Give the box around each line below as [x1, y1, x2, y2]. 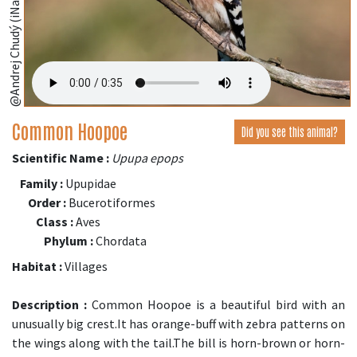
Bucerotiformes [66, 194, 155, 211]
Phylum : [44, 233, 93, 249]
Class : [36, 214, 73, 230]
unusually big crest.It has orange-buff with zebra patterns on [12, 316, 345, 332]
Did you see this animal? [241, 124, 338, 139]
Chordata [93, 233, 147, 249]
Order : [28, 194, 66, 211]
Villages [62, 258, 108, 275]
